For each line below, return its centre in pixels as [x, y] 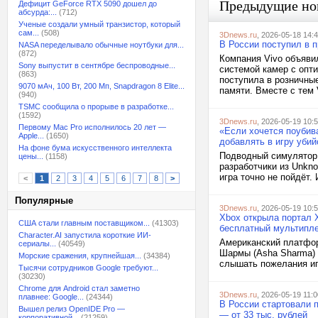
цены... [31, 156]
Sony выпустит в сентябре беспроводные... [97, 65]
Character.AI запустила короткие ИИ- [85, 235]
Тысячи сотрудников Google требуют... [88, 268]
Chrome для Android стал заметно [79, 288]
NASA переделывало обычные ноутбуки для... [101, 45]
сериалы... [37, 243]
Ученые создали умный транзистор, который [99, 24]
